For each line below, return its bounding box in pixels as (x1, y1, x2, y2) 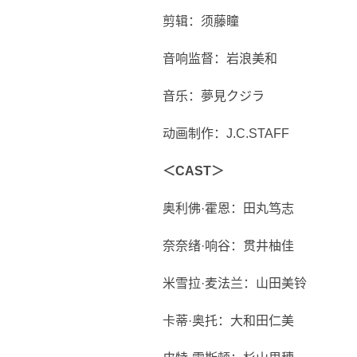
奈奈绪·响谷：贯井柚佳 (163, 239, 294, 253)
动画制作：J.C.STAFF (163, 127, 289, 140)
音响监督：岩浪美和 (163, 52, 277, 65)
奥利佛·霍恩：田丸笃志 (163, 202, 294, 215)
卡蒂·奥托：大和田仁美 (163, 314, 294, 328)
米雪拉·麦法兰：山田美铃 (163, 277, 307, 290)
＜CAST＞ (163, 164, 224, 178)
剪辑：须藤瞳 (163, 14, 239, 28)
